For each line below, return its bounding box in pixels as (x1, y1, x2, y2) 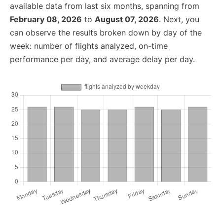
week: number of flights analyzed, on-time (10, 41, 168, 51)
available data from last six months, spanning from (10, 1, 199, 11)
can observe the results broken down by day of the (10, 28, 202, 38)
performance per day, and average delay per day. (10, 54, 195, 65)
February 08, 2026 (10, 14, 82, 25)
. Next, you (159, 14, 199, 25)
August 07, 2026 (95, 14, 159, 25)
